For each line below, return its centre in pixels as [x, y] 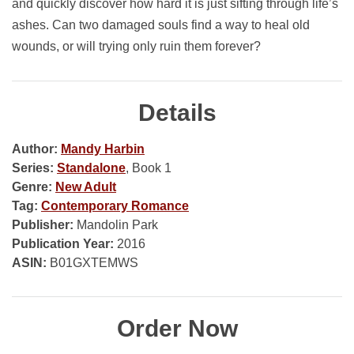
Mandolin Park [117, 224]
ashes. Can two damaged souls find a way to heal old [161, 24]
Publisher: [43, 224]
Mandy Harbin [103, 149]
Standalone [91, 168]
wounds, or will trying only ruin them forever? [136, 46]
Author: [35, 149]
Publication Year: [63, 243]
